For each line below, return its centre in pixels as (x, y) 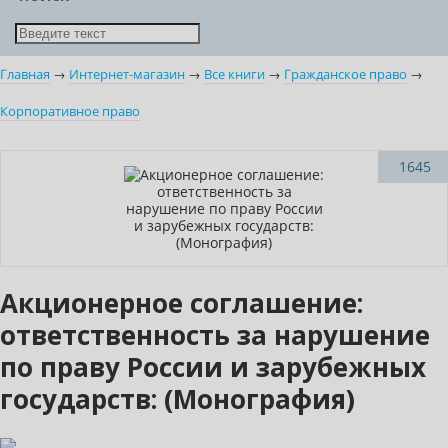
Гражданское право (345, 75)
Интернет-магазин (127, 75)
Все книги (234, 75)
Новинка (46, 167)
